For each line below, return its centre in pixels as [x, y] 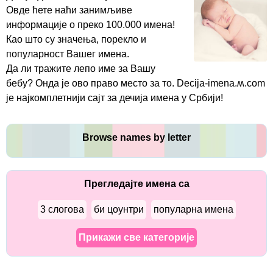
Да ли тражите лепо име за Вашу [81, 69]
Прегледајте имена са [136, 184]
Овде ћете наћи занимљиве [69, 10]
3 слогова [62, 209]
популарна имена [193, 209]
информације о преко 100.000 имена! [90, 25]
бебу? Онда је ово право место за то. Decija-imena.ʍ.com [136, 83]
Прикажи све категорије [136, 237]
